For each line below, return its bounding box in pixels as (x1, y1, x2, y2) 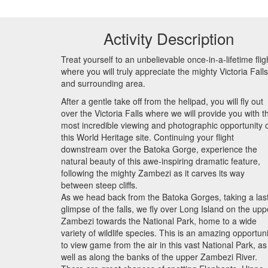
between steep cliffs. (61, 179, 138, 191)
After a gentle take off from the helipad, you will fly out (61, 95, 263, 107)
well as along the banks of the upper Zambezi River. (61, 251, 257, 263)
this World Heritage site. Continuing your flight (61, 131, 234, 143)
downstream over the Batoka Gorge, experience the (61, 143, 257, 155)
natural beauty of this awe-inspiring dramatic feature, (61, 155, 260, 167)
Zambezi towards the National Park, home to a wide (61, 215, 257, 227)
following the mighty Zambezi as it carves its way (61, 167, 245, 179)
